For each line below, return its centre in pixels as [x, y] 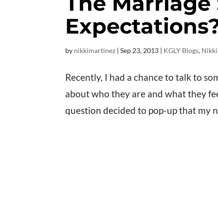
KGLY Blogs [181, 50]
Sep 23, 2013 [140, 50]
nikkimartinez [95, 50]
